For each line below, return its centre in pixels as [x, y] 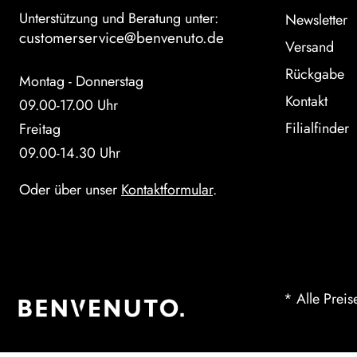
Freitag [40, 129]
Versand [310, 47]
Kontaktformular [167, 190]
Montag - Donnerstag [81, 81]
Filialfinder [317, 128]
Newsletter [316, 20]
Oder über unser [70, 190]
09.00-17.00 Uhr [69, 105]
